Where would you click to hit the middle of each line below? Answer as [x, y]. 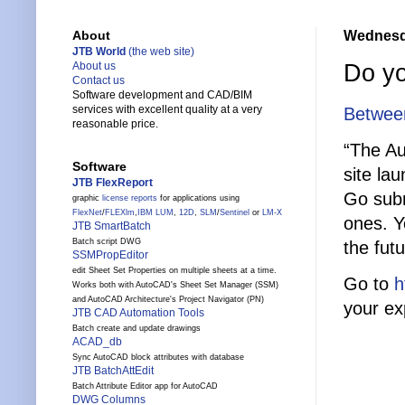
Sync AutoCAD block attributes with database [158, 358]
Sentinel [235, 213]
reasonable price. [115, 124]
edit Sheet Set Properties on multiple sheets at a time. [174, 271]
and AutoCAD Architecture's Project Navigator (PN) [168, 300]
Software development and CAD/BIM [162, 95]
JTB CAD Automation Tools [138, 313]
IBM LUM [155, 213]
